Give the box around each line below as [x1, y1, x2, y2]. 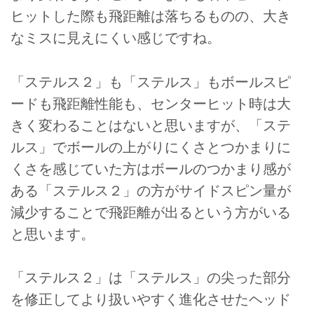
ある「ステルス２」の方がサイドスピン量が [11, 182, 291, 198]
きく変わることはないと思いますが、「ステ [11, 117, 291, 133]
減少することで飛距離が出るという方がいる [11, 204, 291, 220]
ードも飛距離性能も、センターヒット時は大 [11, 95, 291, 111]
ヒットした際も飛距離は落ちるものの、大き [11, 8, 291, 25]
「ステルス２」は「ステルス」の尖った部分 [11, 270, 291, 286]
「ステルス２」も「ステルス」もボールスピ [11, 74, 291, 90]
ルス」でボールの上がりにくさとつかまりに [11, 139, 291, 155]
